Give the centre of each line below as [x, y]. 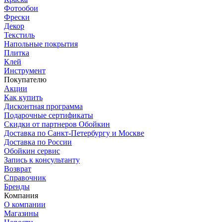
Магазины [21, 214]
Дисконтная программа [43, 107]
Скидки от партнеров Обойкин [57, 124]
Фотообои [21, 8]
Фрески [17, 17]
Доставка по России [38, 142]
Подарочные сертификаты [49, 115]
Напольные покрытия [41, 44]
